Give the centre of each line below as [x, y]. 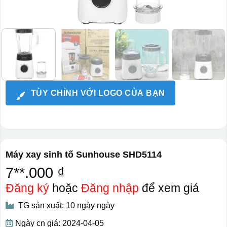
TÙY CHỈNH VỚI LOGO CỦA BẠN [98, 93]
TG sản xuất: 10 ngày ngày [65, 206]
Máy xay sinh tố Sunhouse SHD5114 [83, 155]
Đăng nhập [110, 188]
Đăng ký [27, 188]
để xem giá [169, 188]
